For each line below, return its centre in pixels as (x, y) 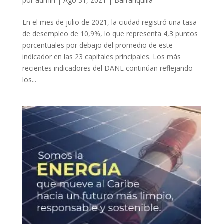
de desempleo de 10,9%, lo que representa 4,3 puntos (110, 33)
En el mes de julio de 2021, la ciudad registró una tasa (109, 22)
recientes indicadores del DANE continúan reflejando (107, 68)
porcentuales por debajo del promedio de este (97, 45)
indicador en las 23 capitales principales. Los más (101, 56)
